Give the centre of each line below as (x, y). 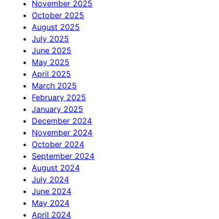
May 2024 (51, 203)
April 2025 (52, 74)
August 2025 (56, 27)
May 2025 (51, 62)
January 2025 (58, 109)
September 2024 (63, 156)
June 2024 (52, 191)
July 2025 (51, 39)
